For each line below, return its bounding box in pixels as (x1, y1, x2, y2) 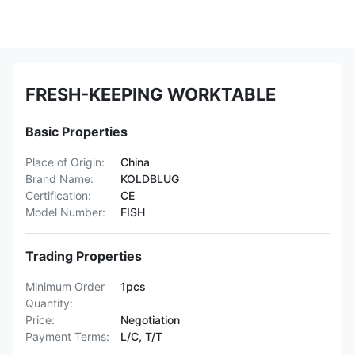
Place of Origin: (25, 155, 105, 169)
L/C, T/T (120, 330, 162, 343)
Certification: (25, 189, 91, 202)
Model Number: (25, 205, 105, 219)
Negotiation (120, 313, 180, 326)
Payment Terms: (25, 330, 109, 343)
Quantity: (25, 296, 73, 310)
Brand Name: (25, 172, 94, 185)
